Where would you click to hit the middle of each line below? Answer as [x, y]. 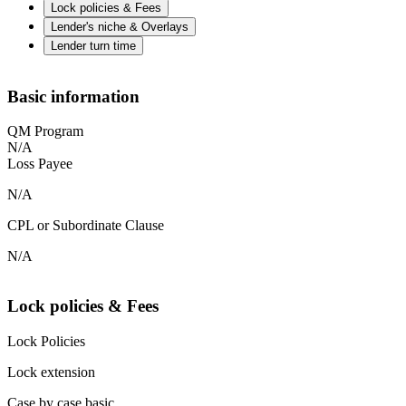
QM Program [45, 131]
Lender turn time [93, 45]
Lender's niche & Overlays [120, 26]
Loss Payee [40, 164]
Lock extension [51, 372]
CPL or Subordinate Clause [86, 226]
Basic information [73, 96]
